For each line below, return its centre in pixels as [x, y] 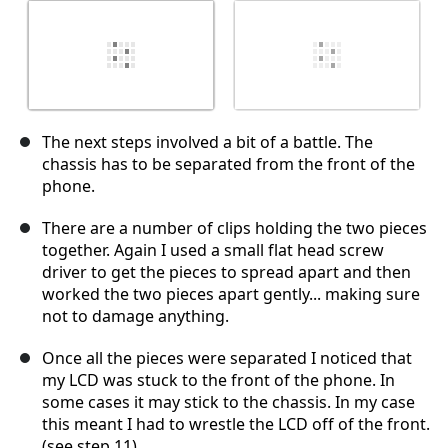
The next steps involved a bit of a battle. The [207, 142]
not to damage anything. [135, 316]
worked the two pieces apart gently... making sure [231, 294]
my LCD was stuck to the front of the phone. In [218, 380]
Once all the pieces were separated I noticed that [227, 358]
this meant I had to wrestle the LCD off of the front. [236, 424]
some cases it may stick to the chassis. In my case [228, 402]
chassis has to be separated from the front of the [228, 164]
